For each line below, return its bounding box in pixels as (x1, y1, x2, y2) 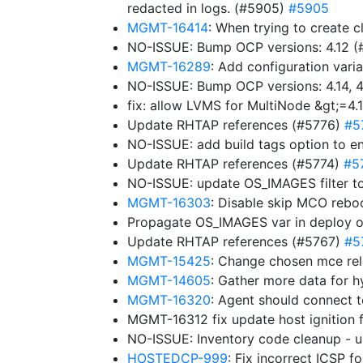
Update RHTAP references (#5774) (127, 156, 344, 172)
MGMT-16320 (127, 292, 211, 308)
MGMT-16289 (127, 58, 211, 75)
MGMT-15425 (127, 253, 211, 269)
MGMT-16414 (127, 19, 208, 36)
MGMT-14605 (127, 272, 211, 288)
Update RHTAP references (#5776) (127, 117, 344, 133)
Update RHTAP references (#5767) (127, 233, 344, 250)
